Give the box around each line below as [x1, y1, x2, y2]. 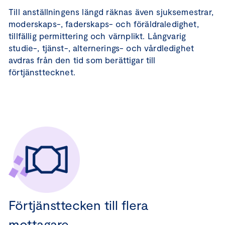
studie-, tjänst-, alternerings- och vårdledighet [9, 43, 194, 53]
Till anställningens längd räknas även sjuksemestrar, [9, 7, 213, 17]
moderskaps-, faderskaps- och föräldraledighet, [9, 19, 199, 29]
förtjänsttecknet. [9, 67, 78, 77]
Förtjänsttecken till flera [9, 197, 148, 212]
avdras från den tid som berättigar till [9, 55, 156, 65]
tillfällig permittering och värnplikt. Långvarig [9, 31, 186, 41]
